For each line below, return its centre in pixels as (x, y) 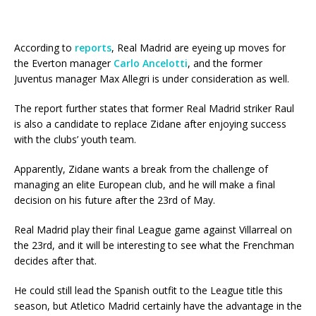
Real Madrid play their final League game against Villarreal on (153, 230)
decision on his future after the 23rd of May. (115, 200)
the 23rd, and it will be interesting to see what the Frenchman (154, 245)
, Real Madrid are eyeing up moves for (199, 48)
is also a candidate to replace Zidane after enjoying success (150, 124)
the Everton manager (64, 63)
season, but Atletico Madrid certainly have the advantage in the (158, 306)
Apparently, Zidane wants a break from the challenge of (141, 169)
